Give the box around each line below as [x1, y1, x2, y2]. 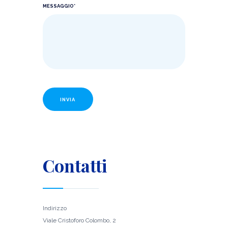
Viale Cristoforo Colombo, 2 [43, 216, 116, 224]
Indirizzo [43, 204, 67, 212]
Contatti [43, 154, 107, 177]
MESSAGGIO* [43, 3, 75, 9]
